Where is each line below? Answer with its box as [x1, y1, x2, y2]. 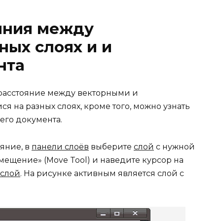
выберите [89, 142, 134, 151]
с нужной [154, 142, 195, 151]
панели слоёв [32, 142, 89, 151]
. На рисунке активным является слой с [20, 168, 184, 178]
